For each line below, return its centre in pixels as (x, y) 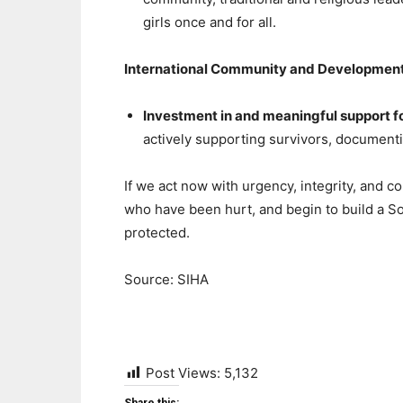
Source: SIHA (166, 279)
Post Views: (183, 373)
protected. (157, 233)
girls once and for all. (210, 22)
